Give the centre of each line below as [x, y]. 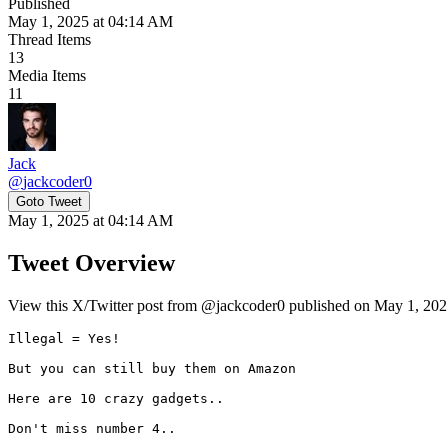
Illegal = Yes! [64, 338]
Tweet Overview [91, 262]
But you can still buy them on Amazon [152, 368]
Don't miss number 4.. [96, 428]
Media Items [47, 75]
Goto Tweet [49, 201]
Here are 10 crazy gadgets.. [116, 398]
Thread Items [49, 39]
